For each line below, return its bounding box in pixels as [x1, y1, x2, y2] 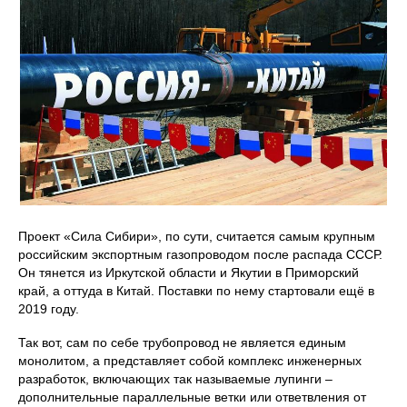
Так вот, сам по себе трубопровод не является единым [18, 335, 346, 351]
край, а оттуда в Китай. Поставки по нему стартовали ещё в [18, 283, 374, 299]
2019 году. [18, 302, 79, 317]
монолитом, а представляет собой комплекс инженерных [18, 353, 362, 369]
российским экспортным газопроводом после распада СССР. [18, 247, 382, 263]
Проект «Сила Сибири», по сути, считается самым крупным [18, 229, 375, 244]
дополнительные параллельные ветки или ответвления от [18, 390, 366, 405]
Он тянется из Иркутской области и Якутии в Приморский [18, 265, 359, 281]
